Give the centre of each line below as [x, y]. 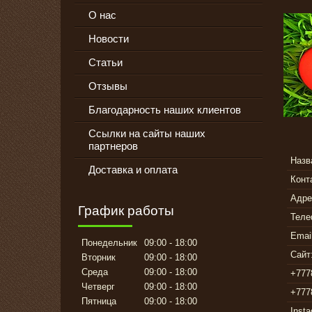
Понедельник [109, 243]
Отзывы [108, 86]
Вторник [99, 258]
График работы [126, 211]
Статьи [106, 63]
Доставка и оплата [133, 170]
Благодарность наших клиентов [165, 110]
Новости [109, 39]
